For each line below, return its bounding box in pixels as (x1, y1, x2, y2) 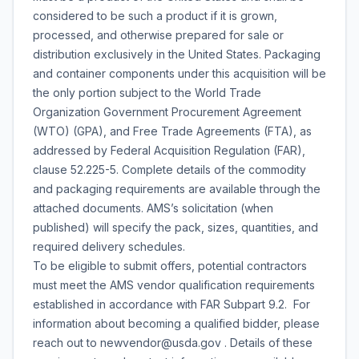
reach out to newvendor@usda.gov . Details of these (33, 336, 313, 349)
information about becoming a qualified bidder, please (33, 317, 320, 330)
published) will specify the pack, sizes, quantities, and (33, 220, 318, 234)
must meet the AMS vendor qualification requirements (33, 278, 315, 292)
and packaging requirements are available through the (33, 182, 321, 196)
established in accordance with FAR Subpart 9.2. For (33, 297, 310, 311)
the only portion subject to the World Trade (33, 86, 261, 99)
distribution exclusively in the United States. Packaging (33, 47, 321, 61)
